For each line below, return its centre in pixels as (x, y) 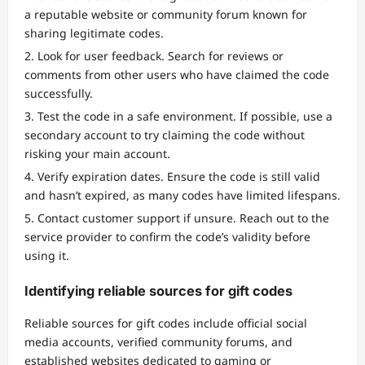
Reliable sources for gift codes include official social (166, 323)
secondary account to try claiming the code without (165, 134)
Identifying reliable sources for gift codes (158, 290)
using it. (47, 255)
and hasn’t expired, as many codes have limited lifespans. (182, 195)
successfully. (59, 93)
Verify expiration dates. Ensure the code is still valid (179, 176)
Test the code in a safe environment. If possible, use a (185, 116)
